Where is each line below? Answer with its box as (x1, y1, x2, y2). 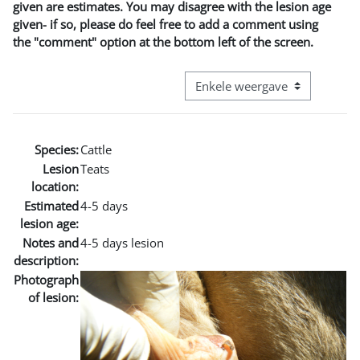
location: (31, 178, 79, 194)
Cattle (80, 141, 112, 157)
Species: (35, 141, 79, 157)
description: (14, 252, 79, 268)
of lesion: (28, 288, 79, 305)
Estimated (24, 197, 79, 214)
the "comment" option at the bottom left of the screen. (13, 33, 313, 50)
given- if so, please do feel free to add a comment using (13, 15, 318, 32)
